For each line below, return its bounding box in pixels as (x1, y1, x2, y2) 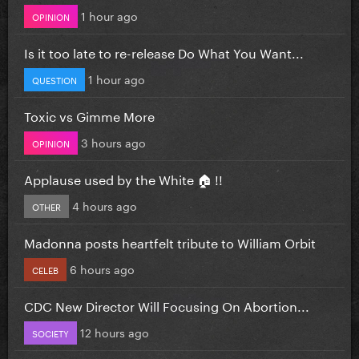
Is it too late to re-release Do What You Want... (24, 41, 304, 62)
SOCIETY (32, 325, 69, 340)
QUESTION (32, 71, 77, 87)
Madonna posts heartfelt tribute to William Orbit (24, 231, 316, 252)
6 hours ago (70, 259, 135, 277)
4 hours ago (72, 196, 137, 214)
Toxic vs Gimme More (24, 104, 155, 125)
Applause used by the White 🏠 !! (24, 167, 223, 188)
